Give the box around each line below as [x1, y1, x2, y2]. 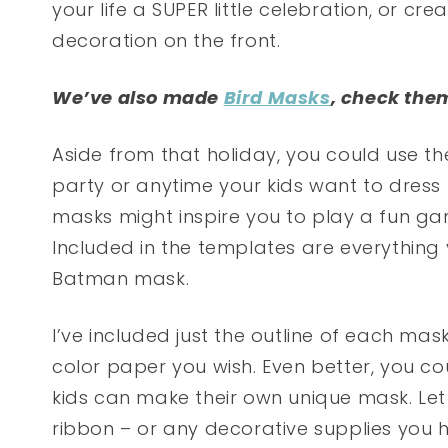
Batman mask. [52, 266, 190, 292]
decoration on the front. [52, 28, 281, 54]
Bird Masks [223, 85, 331, 111]
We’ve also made [52, 85, 224, 111]
